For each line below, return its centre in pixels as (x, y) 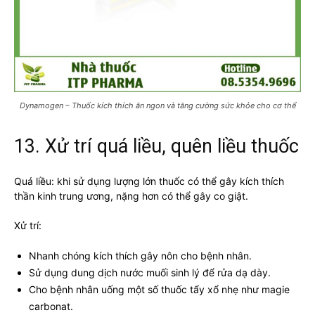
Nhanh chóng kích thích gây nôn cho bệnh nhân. (140, 255)
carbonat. (51, 306)
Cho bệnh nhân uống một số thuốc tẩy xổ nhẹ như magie (159, 289)
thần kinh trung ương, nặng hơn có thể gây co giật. (131, 195)
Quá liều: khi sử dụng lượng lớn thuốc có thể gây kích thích (149, 181)
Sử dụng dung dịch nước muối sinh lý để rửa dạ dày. (150, 272)
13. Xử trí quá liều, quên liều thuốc (156, 146)
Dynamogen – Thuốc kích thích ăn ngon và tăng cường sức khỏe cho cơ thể (157, 105)
